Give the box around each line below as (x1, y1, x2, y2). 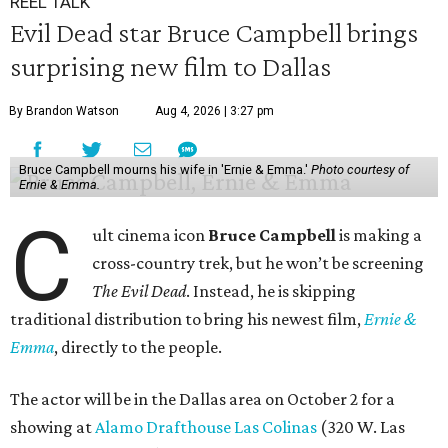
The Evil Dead (92, 281, 187, 302)
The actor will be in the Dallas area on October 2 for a (10, 389, 395, 410)
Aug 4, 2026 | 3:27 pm (155, 104, 274, 119)
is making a (336, 225, 423, 246)
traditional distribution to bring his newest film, (10, 309, 364, 330)
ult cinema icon (92, 225, 209, 246)
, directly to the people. (54, 337, 222, 358)
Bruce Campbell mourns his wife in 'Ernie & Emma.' (18, 162, 311, 178)
